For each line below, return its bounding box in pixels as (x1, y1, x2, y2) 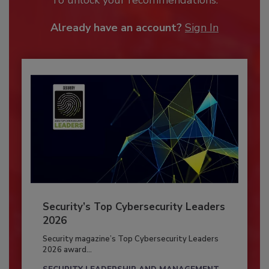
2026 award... (42, 244, 92, 255)
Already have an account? (50, 20, 182, 35)
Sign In (185, 20, 219, 35)
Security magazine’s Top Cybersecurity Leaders (42, 233, 219, 244)
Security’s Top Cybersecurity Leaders (42, 199, 225, 214)
